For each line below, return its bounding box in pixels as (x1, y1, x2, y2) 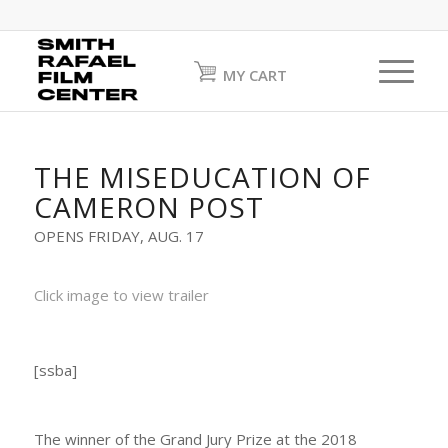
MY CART (222, 65, 287, 85)
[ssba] (33, 359, 77, 380)
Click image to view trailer (33, 285, 209, 306)
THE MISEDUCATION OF (33, 158, 371, 196)
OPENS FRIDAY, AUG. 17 (33, 225, 204, 246)
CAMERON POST (33, 188, 264, 226)
